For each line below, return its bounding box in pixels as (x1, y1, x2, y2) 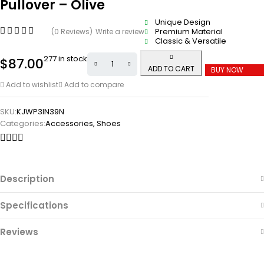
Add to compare (64, 80, 124, 90)
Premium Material (155, 26, 223, 37)
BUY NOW (211, 65, 243, 75)
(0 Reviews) (51, 27, 93, 37)
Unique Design (155, 16, 210, 28)
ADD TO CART (148, 64, 194, 74)
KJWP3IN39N (16, 106, 64, 117)
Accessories (45, 118, 93, 129)
